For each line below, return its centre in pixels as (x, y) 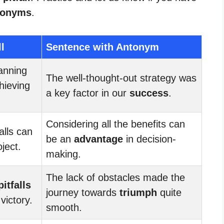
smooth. (64, 207)
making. (63, 154)
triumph (138, 192)
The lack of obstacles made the (115, 177)
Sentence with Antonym (102, 47)
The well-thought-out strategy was (121, 78)
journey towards (83, 192)
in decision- (149, 139)
